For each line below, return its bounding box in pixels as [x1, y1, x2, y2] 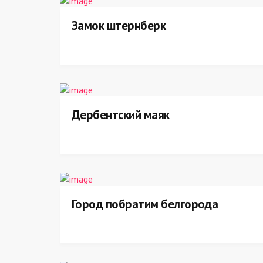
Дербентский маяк [72, 107, 170, 123]
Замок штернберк [72, 18, 166, 33]
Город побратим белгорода [72, 196, 218, 212]
